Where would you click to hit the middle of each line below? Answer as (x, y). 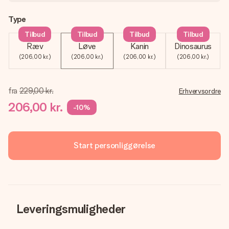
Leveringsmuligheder (71, 209)
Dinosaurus (193, 46)
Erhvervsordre (200, 91)
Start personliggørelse (114, 145)
